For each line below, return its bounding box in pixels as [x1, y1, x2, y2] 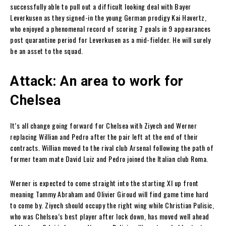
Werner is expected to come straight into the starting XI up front [10, 177, 199, 188]
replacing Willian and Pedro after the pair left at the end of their [10, 131, 198, 142]
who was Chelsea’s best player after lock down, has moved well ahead [10, 210, 209, 221]
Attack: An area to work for [10, 73, 184, 89]
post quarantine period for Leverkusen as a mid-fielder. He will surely [10, 34, 210, 45]
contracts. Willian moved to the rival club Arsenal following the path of [10, 142, 213, 153]
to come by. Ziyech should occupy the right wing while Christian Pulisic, [10, 199, 214, 210]
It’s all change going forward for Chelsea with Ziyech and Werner [10, 120, 197, 131]
